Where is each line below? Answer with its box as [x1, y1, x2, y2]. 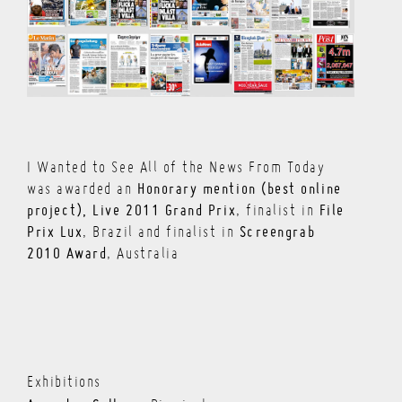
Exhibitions [27, 376, 101, 391]
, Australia [107, 248, 179, 263]
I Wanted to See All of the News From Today [27, 162, 326, 177]
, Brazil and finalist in [83, 226, 240, 241]
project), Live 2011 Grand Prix [27, 204, 237, 220]
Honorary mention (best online [137, 182, 342, 198]
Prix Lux [27, 225, 83, 241]
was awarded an [27, 183, 138, 198]
